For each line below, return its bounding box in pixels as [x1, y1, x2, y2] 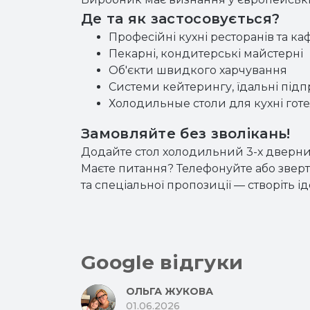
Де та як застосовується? [81, 10, 280, 27]
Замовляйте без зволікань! [81, 125, 291, 142]
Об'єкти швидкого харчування [109, 64, 287, 77]
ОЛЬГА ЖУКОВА [126, 285, 213, 298]
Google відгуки [81, 250, 244, 274]
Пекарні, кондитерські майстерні [109, 47, 303, 60]
